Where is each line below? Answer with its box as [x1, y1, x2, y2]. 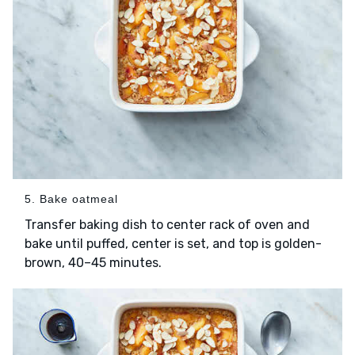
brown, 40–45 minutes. [25, 255, 162, 271]
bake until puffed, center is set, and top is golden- [25, 236, 322, 252]
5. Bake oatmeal [25, 193, 118, 206]
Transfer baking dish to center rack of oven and [25, 217, 310, 233]
